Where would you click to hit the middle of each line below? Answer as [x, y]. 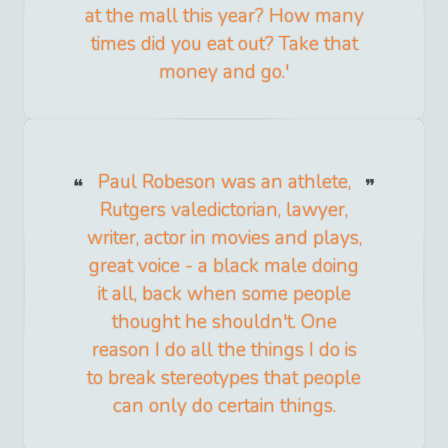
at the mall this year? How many [224, 16]
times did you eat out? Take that [224, 44]
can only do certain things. [224, 406]
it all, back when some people [224, 294]
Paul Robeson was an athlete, [224, 182]
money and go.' [224, 72]
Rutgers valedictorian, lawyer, [224, 210]
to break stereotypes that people [224, 378]
